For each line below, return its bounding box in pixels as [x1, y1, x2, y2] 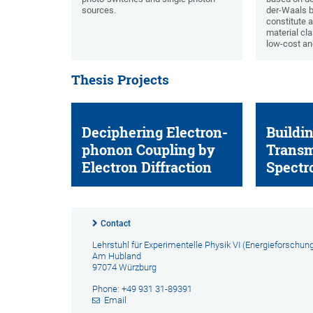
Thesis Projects [71, 71, 169, 89]
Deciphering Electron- [82, 124, 228, 142]
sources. [82, 5, 116, 16]
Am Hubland [92, 251, 141, 262]
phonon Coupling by [82, 141, 215, 159]
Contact [101, 219, 131, 229]
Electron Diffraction [82, 159, 212, 177]
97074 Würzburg [92, 262, 156, 273]
